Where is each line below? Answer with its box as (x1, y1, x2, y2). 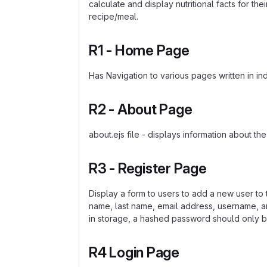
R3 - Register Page (89, 160, 207, 177)
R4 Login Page (89, 244, 179, 261)
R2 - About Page (89, 101, 193, 118)
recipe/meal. (89, 11, 138, 21)
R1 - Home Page (89, 42, 190, 59)
